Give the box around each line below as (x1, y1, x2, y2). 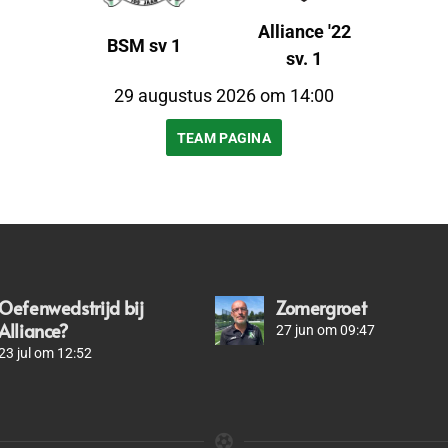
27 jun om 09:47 (275, 322, 375, 339)
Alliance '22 (257, 21, 351, 43)
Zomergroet (275, 295, 367, 321)
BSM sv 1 (106, 34, 181, 56)
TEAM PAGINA (176, 129, 272, 146)
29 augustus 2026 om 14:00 (113, 85, 334, 107)
